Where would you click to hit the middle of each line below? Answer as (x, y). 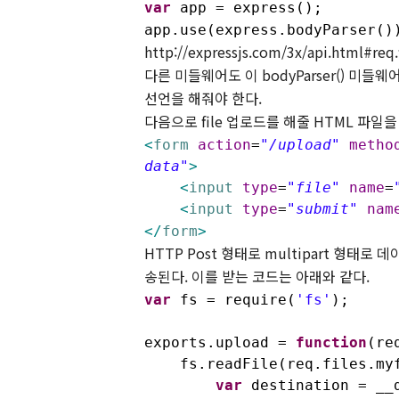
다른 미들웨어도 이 (201, 74)
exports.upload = (220, 342)
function (331, 342)
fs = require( (233, 299)
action (224, 144)
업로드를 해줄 (268, 121)
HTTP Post (183, 252)
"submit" (322, 208)
